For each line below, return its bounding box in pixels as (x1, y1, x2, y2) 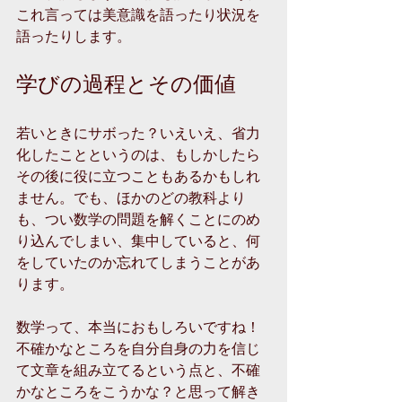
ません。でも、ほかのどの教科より (16, 188, 246, 206)
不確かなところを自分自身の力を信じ (16, 338, 260, 357)
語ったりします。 (16, 26, 131, 45)
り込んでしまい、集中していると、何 (16, 231, 260, 249)
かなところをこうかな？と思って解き (16, 381, 260, 400)
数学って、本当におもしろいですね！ (16, 317, 260, 336)
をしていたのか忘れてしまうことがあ (16, 252, 260, 271)
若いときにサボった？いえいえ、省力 (16, 123, 260, 142)
